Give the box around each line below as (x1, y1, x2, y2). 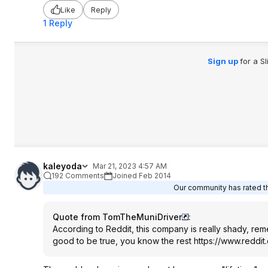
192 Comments (51, 171, 104, 180)
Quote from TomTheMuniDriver (53, 212, 182, 222)
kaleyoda (43, 161, 82, 171)
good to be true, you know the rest (53, 236, 194, 246)
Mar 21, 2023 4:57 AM (93, 162, 167, 170)
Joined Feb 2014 (112, 171, 171, 180)
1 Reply (43, 18, 72, 28)
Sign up (207, 56, 240, 66)
